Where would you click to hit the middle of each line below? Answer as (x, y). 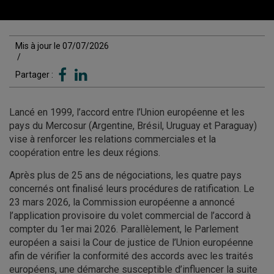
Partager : (35, 74)
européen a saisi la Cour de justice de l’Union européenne (131, 243)
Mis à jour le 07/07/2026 (62, 46)
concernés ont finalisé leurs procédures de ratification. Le (132, 189)
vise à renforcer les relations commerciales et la (113, 139)
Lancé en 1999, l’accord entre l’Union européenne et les (127, 112)
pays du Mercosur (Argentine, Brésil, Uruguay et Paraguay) (133, 126)
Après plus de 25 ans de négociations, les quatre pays (125, 175)
